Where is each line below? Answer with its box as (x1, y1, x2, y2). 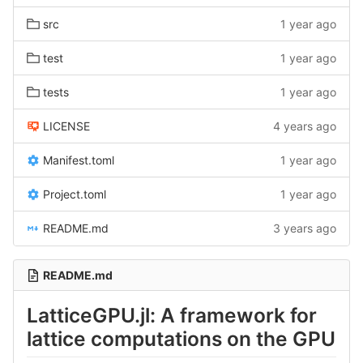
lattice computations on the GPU (27, 327, 335, 351)
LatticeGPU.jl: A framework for (27, 303, 317, 327)
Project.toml (43, 187, 106, 201)
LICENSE (43, 119, 90, 133)
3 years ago (273, 221, 336, 235)
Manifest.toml (43, 153, 114, 167)
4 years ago (273, 119, 336, 133)
